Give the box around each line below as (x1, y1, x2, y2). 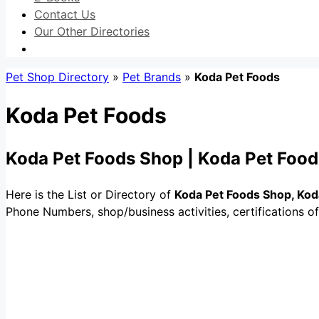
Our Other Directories (34, 24, 150, 38)
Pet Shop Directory (6, 70, 109, 84)
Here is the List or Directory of (6, 187, 174, 202)
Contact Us (34, 7, 95, 21)
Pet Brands (122, 70, 181, 84)
